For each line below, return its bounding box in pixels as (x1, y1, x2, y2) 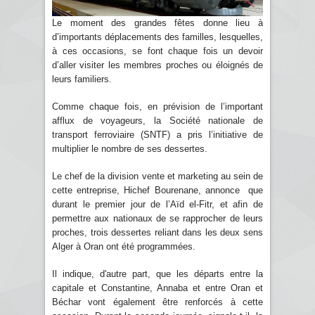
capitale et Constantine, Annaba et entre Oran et (52, 282, 263, 293)
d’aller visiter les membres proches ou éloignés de (52, 59, 263, 70)
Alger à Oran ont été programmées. (52, 240, 195, 252)
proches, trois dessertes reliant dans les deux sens (52, 226, 263, 238)
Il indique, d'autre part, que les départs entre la (52, 268, 263, 279)
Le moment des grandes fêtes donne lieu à (52, 17, 263, 28)
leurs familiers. (52, 73, 112, 84)
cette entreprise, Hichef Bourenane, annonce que (52, 184, 263, 195)
